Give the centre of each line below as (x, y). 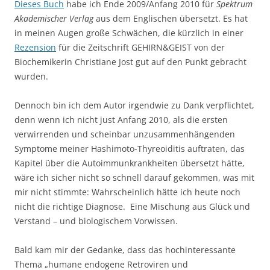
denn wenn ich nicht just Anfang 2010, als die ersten (121, 120)
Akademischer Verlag (54, 19)
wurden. (31, 77)
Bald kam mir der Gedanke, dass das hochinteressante (125, 250)
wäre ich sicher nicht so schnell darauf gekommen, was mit (134, 178)
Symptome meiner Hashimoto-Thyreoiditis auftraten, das (130, 149)
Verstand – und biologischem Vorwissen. (96, 221)
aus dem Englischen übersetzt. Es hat (171, 19)
